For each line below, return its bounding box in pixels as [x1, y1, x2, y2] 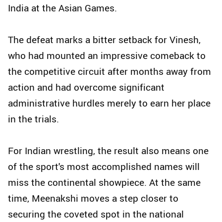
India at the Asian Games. [8, 1, 117, 15]
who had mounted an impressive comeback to [8, 49, 206, 62]
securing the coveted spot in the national [8, 208, 184, 221]
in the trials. [8, 112, 59, 126]
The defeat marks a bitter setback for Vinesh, [8, 33, 201, 47]
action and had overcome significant [8, 81, 165, 94]
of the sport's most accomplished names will [8, 160, 200, 173]
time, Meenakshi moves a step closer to [8, 192, 178, 205]
